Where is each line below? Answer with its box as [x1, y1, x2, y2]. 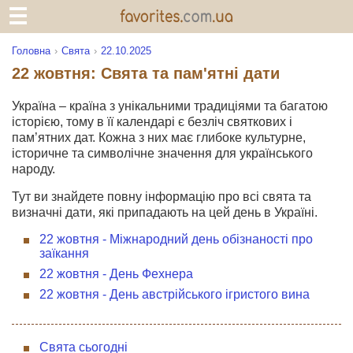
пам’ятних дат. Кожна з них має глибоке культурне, [12, 131, 306, 144]
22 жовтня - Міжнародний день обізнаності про [39, 232, 313, 246]
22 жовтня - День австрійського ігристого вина [39, 288, 310, 301]
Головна [12, 45, 50, 57]
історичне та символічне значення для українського [12, 147, 313, 160]
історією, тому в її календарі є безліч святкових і [12, 115, 292, 128]
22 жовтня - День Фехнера [39, 267, 193, 281]
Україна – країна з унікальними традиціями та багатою [12, 99, 328, 113]
